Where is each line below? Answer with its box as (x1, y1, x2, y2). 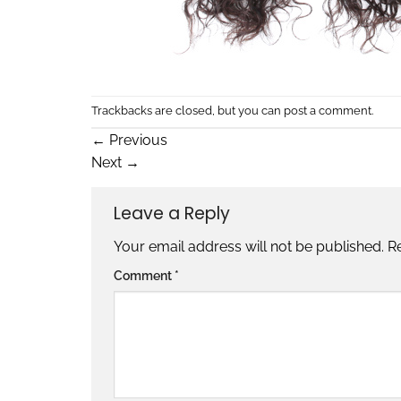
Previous (106, 131, 167, 149)
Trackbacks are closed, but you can (91, 103, 284, 117)
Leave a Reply (114, 200, 235, 226)
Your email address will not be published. (114, 238, 384, 256)
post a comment (284, 103, 371, 117)
